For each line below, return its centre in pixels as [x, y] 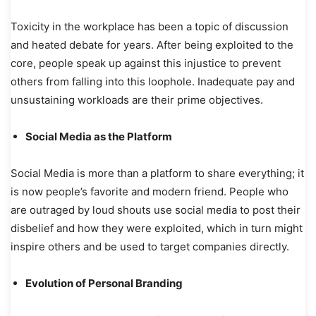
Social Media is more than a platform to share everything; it [157, 173]
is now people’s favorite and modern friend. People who [150, 191]
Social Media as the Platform [100, 136]
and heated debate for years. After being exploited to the [152, 44]
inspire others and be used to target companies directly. [151, 246]
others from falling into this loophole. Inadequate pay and [153, 81]
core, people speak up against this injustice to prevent [146, 63]
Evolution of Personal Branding [105, 283]
